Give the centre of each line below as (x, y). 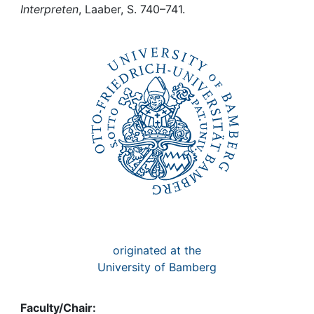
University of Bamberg (157, 267)
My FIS (64, 38)
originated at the (157, 250)
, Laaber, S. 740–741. (132, 9)
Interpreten (49, 9)
